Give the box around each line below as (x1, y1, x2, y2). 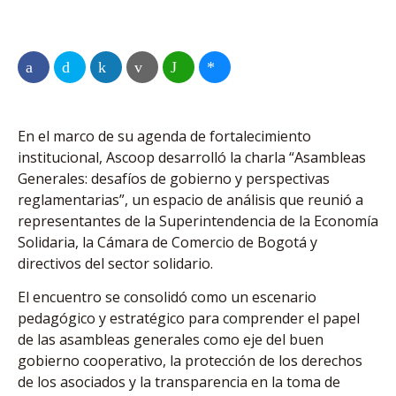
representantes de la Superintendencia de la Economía (18, 211, 378, 232)
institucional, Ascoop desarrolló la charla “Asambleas (18, 148, 366, 168)
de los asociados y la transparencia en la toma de (18, 372, 340, 392)
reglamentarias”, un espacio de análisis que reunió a (18, 190, 363, 210)
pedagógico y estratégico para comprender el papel (18, 308, 360, 329)
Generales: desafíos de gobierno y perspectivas (18, 169, 330, 189)
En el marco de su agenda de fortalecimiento (18, 126, 311, 147)
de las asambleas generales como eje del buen (18, 330, 324, 350)
